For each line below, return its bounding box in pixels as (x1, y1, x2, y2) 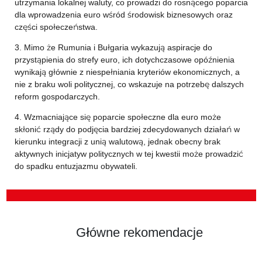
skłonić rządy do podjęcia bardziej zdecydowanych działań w (14, 124, 240, 135)
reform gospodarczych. (14, 91, 100, 102)
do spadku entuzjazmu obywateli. (14, 161, 137, 171)
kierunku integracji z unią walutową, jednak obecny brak (14, 136, 220, 147)
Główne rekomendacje (75, 224, 203, 240)
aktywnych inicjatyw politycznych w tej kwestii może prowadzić (14, 149, 243, 159)
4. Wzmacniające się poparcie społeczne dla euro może (14, 112, 221, 122)
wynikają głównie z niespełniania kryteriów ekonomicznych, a (14, 67, 240, 77)
